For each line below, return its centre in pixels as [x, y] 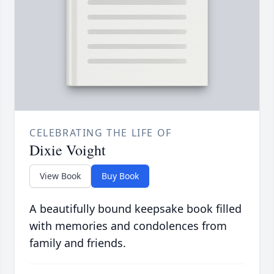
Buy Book [120, 176]
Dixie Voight [68, 150]
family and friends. [78, 243]
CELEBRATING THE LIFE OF [101, 133]
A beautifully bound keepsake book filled [135, 209]
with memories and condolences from [128, 226]
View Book [60, 176]
